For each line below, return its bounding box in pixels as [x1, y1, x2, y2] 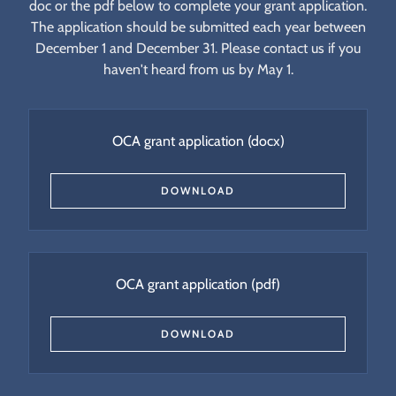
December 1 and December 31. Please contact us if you [35, 39, 361, 57]
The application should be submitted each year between [30, 18, 366, 35]
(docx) [243, 132, 285, 149]
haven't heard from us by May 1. [103, 60, 293, 78]
